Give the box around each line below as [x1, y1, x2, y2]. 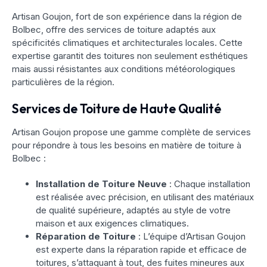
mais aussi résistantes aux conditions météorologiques [12, 63, 235, 75]
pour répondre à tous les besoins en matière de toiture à [12, 139, 241, 151]
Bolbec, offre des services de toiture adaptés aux [12, 24, 216, 36]
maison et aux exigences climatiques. [36, 218, 189, 229]
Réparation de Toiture [36, 231, 136, 243]
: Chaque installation [167, 178, 250, 190]
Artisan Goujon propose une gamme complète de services [12, 126, 251, 138]
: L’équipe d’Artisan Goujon [136, 231, 246, 243]
